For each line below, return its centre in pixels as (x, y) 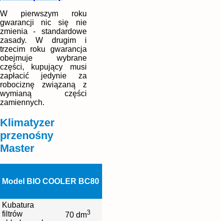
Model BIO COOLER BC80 (51, 182)
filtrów (12, 214)
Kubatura (18, 205)
